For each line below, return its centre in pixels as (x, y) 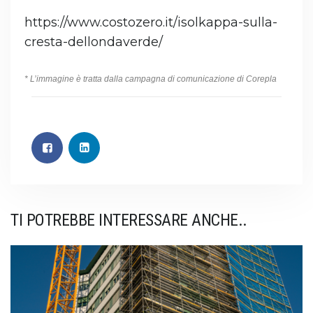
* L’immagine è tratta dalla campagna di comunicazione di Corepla (151, 79)
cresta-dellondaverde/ (94, 42)
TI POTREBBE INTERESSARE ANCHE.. (129, 220)
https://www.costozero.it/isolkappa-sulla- (151, 23)
